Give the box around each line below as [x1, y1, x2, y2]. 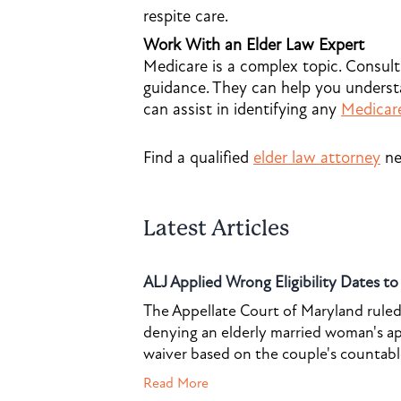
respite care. [143, 6, 228, 26]
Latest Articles [143, 218, 289, 240]
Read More [143, 374, 209, 392]
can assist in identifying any [143, 99, 341, 119]
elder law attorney [253, 148, 380, 167]
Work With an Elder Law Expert [143, 35, 364, 55]
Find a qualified [143, 148, 253, 167]
